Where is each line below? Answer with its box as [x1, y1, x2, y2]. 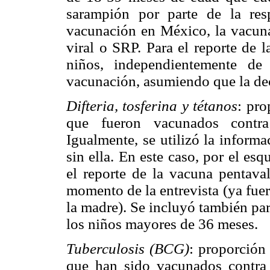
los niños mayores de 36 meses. [66, 216, 258, 232]
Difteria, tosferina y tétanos [66, 98, 238, 114]
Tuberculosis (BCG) [66, 240, 190, 257]
